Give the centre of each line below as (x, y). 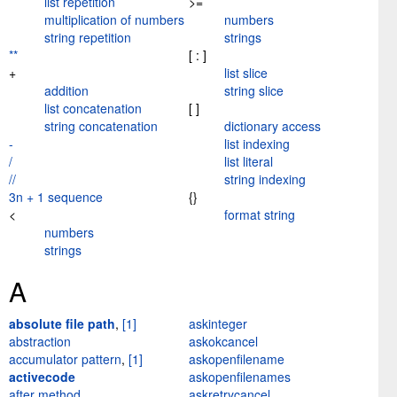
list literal (249, 162)
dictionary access (272, 126)
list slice (246, 73)
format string (260, 215)
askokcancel (223, 342)
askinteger (218, 324)
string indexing (265, 179)
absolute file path (62, 324)
